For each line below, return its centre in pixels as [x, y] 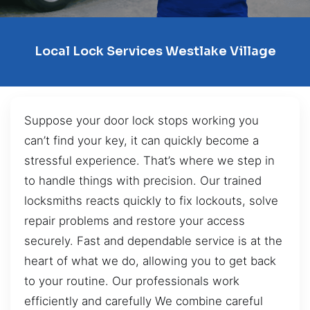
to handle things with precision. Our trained [143, 180]
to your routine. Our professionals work [132, 281]
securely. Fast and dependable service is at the [153, 240]
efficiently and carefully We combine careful [144, 301]
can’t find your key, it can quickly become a [142, 140]
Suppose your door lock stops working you [142, 120]
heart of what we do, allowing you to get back [150, 261]
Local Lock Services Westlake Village [155, 52]
